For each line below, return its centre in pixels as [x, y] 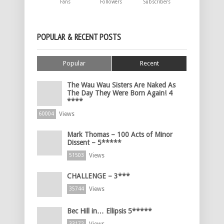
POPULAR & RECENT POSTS [79, 37]
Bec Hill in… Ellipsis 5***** [109, 211]
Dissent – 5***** [94, 142]
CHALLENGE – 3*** [98, 176]
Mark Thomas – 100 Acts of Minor [120, 134]
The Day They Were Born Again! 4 [120, 93]
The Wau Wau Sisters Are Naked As [121, 85]
